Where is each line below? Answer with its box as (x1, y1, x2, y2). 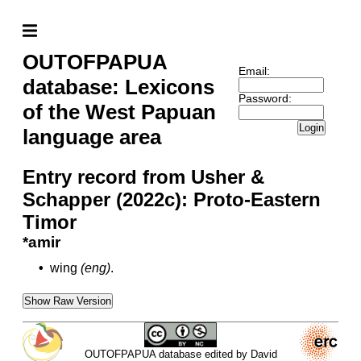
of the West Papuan (23, 100, 216, 124)
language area (23, 125, 161, 149)
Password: (238, 92, 292, 105)
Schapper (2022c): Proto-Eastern (23, 189, 321, 210)
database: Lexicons (23, 75, 214, 99)
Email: (238, 64, 270, 77)
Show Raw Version (24, 295, 111, 307)
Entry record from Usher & (23, 166, 264, 188)
